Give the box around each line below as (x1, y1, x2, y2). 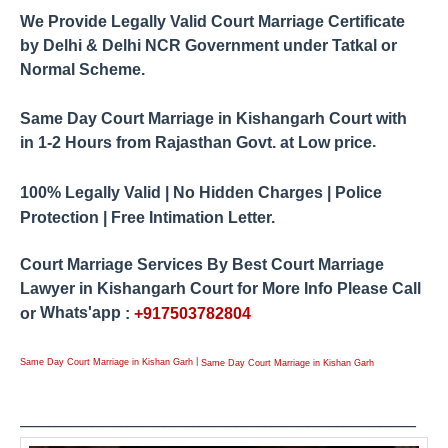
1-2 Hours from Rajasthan (38, 134, 232, 152)
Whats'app (40, 303, 121, 321)
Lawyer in (20, 280, 97, 298)
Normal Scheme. (20, 61, 149, 79)
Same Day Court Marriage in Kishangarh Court (20, 110, 372, 128)
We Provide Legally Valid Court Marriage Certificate (20, 13, 405, 31)
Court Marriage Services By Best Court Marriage (20, 256, 384, 274)
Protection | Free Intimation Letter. (20, 208, 275, 226)
